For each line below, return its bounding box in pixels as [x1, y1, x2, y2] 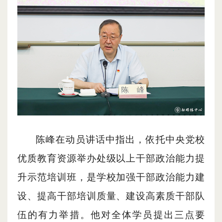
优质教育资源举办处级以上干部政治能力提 [17, 153, 205, 164]
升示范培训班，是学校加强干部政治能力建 [17, 172, 205, 183]
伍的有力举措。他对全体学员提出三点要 [17, 210, 205, 221]
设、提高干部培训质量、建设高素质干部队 [17, 191, 205, 202]
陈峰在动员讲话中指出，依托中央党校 [36, 134, 205, 145]
